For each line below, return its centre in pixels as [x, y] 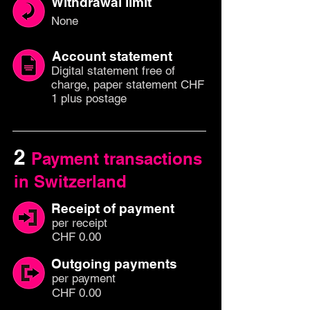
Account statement [112, 56]
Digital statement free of [113, 71]
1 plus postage [89, 98]
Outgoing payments [114, 264]
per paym [76, 278]
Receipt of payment [113, 208]
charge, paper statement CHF [128, 84]
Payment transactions [117, 158]
